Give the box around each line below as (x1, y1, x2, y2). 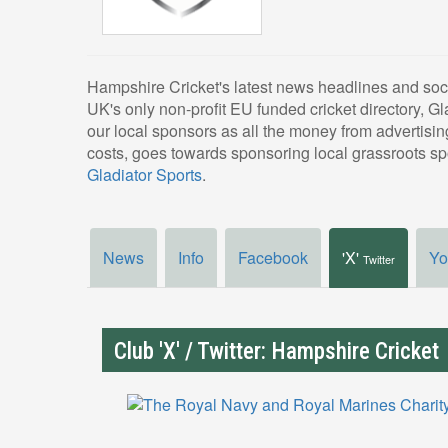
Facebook (238, 246, 308, 270)
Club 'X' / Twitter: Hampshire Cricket (114, 338, 439, 366)
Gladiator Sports (87, 163, 202, 187)
